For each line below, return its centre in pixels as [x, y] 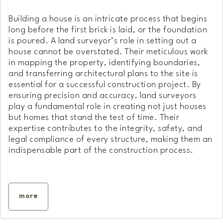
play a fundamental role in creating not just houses [108, 107]
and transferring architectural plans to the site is [103, 74]
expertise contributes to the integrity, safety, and [106, 128]
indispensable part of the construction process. [101, 150]
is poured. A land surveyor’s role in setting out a [102, 41]
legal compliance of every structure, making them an [111, 139]
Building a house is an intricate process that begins [108, 19]
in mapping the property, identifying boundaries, [104, 63]
